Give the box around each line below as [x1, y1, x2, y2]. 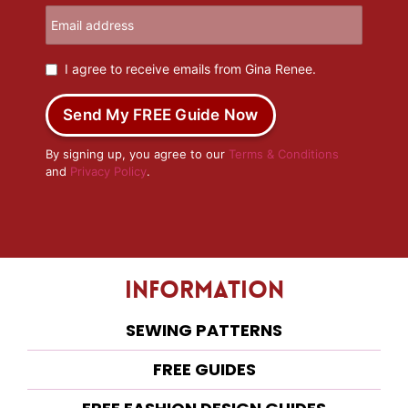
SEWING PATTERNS [126, 318, 282, 342]
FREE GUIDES [152, 357, 256, 381]
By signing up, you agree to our [46, 147, 229, 162]
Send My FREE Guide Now [63, 106, 259, 125]
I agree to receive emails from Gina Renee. [65, 61, 316, 77]
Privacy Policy [70, 164, 147, 179]
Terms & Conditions [229, 147, 339, 162]
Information [124, 274, 284, 305]
